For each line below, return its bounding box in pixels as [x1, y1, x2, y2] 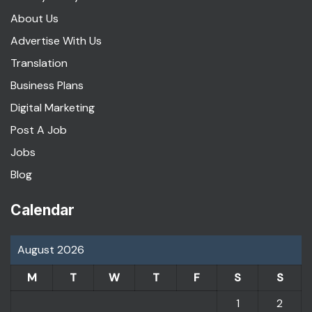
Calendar [10, 201, 75, 219]
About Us [10, 11, 58, 26]
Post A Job [10, 123, 67, 137]
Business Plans [10, 78, 84, 93]
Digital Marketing [10, 100, 95, 115]
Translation [10, 56, 68, 70]
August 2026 [17, 242, 84, 257]
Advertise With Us [10, 33, 102, 48]
